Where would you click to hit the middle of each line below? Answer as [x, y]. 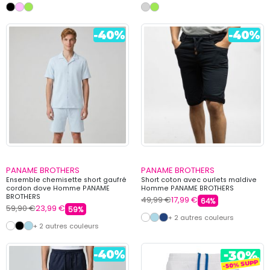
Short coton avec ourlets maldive [199, 180]
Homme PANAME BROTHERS [187, 188]
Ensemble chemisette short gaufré [66, 180]
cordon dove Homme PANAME [58, 188]
